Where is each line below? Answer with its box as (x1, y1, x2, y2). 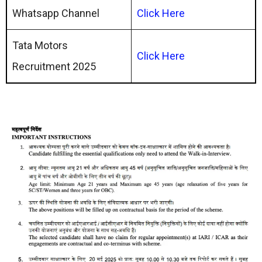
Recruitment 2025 (12, 60, 96, 73)
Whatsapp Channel (12, 6, 99, 19)
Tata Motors (12, 39, 68, 51)
